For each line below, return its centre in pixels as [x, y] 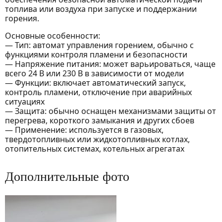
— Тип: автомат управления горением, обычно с [99, 45]
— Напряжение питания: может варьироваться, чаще [110, 64]
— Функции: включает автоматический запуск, [95, 83]
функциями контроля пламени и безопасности [96, 55]
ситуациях [25, 102]
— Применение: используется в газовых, [84, 130]
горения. [22, 19]
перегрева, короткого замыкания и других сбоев [100, 121]
